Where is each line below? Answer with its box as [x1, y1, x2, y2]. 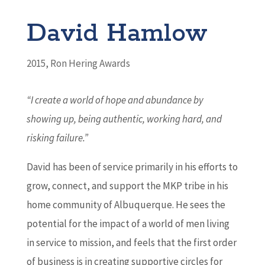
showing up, [26, 112, 78, 125]
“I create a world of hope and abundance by [26, 93, 203, 106]
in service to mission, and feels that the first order [26, 235, 237, 249]
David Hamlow [26, 17, 208, 50]
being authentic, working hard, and [77, 112, 222, 125]
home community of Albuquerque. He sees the [26, 198, 225, 211]
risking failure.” [26, 131, 92, 144]
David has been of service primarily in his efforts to [26, 160, 238, 173]
